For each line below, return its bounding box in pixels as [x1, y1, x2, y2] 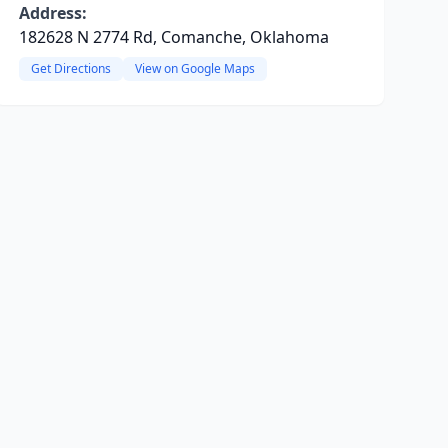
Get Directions [30, 60, 111, 77]
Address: [18, 2, 87, 24]
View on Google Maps [134, 60, 255, 77]
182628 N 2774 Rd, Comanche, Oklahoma [18, 26, 329, 48]
